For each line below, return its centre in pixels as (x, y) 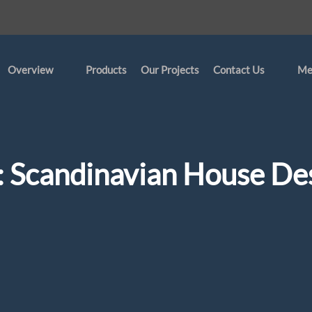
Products (106, 70)
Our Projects (170, 70)
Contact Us (239, 70)
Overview (30, 70)
